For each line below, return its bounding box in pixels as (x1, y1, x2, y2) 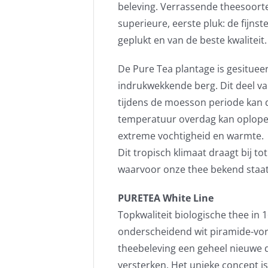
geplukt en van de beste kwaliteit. (117, 33, 267, 47)
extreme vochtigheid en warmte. (117, 129, 264, 142)
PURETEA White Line (117, 191, 214, 205)
